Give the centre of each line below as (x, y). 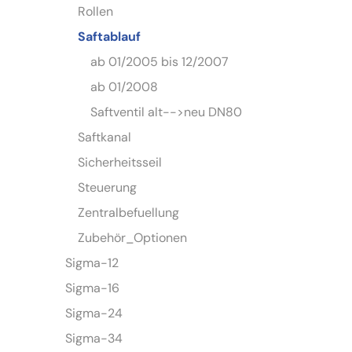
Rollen (96, 12)
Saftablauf (110, 37)
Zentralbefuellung (129, 213)
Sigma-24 (94, 313)
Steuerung (108, 188)
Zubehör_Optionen (133, 238)
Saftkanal (105, 137)
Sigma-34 (94, 339)
